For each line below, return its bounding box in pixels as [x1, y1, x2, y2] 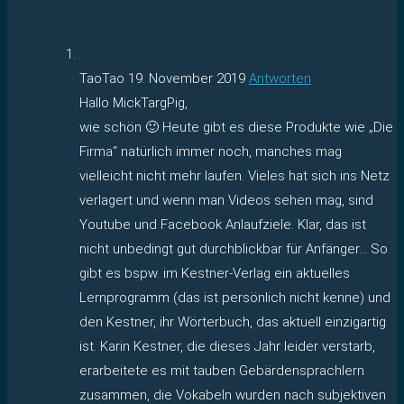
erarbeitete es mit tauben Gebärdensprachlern [79, 362, 364, 379]
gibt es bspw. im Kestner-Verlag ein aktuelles [79, 264, 350, 281]
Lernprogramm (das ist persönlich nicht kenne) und [79, 289, 390, 306]
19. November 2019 [128, 69, 245, 87]
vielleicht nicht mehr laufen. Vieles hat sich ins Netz [79, 167, 390, 184]
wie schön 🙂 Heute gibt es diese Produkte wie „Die [79, 118, 393, 135]
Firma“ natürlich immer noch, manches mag [79, 142, 342, 160]
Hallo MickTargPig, [79, 94, 188, 111]
